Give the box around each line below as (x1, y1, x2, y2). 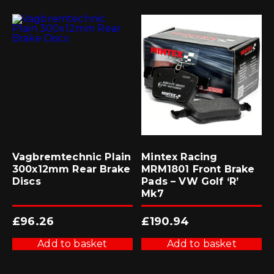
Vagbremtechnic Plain (12, 150, 131, 163)
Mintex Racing (141, 150, 218, 163)
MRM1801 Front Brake (141, 163, 255, 175)
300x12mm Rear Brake (12, 163, 131, 175)
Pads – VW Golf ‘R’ (141, 175, 239, 187)
